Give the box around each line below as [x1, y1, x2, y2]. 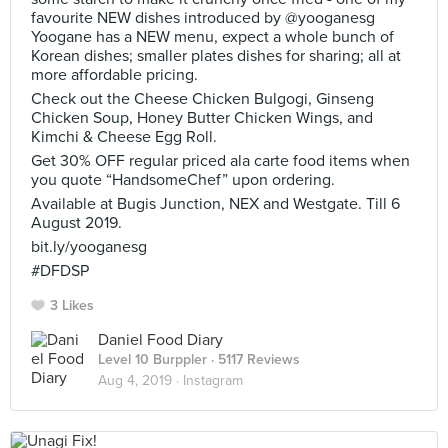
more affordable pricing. [31, 65, 198, 85]
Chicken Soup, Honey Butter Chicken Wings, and [31, 108, 373, 128]
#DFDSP [31, 261, 89, 281]
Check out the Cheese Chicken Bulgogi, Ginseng [31, 89, 374, 109]
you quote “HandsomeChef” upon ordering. [31, 170, 335, 190]
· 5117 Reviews [207, 351, 300, 368]
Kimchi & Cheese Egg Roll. [31, 127, 217, 147]
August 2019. [31, 213, 122, 233]
